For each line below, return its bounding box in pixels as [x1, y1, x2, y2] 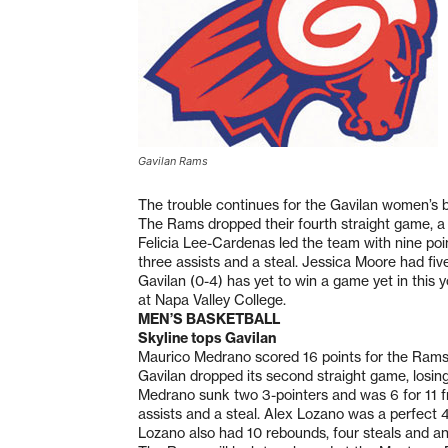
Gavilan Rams [138, 153, 208, 168]
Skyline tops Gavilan [138, 328, 276, 347]
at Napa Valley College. [138, 290, 290, 309]
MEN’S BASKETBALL [138, 309, 280, 328]
